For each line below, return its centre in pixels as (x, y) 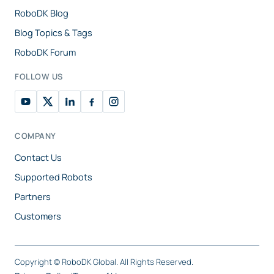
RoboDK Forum (45, 52)
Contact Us (38, 157)
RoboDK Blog (42, 13)
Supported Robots (54, 177)
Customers (38, 216)
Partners (33, 197)
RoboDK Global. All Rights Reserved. (128, 262)
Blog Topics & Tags (54, 33)
